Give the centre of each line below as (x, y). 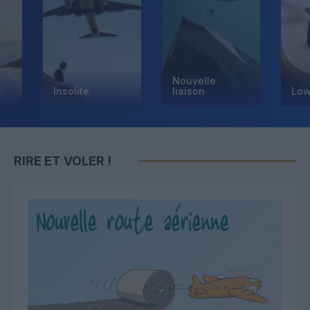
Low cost (281, 91)
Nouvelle (162, 80)
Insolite (39, 91)
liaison (156, 91)
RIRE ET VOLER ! (63, 161)
